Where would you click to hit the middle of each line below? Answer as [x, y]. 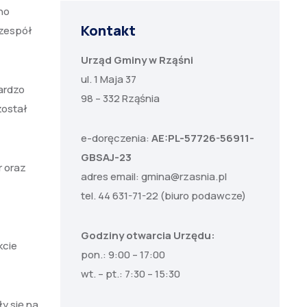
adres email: [111, 176]
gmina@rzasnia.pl [184, 176]
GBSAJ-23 [106, 157]
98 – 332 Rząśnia [120, 98]
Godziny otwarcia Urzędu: [148, 235]
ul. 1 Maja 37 [109, 79]
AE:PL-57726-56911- [203, 138]
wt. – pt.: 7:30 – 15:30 [131, 274]
